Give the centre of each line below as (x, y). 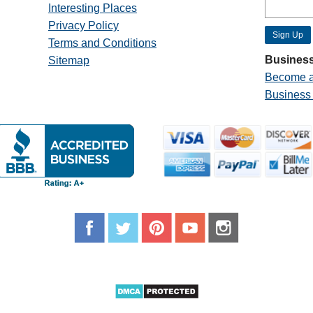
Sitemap (68, 61)
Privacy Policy (83, 26)
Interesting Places (92, 8)
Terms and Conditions (102, 43)
